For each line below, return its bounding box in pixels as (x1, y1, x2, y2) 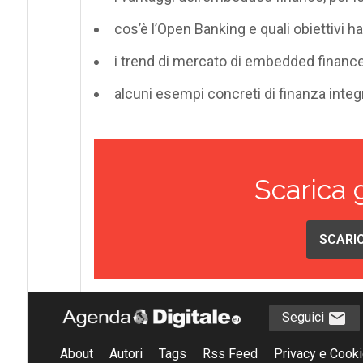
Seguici (281, 309, 327, 325)
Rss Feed (202, 345, 258, 361)
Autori (109, 345, 143, 361)
